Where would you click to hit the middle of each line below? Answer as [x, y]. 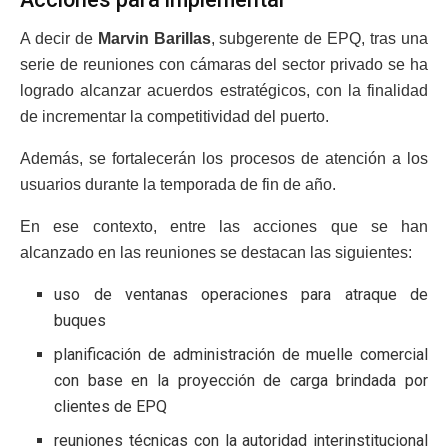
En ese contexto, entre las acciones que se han [224, 226]
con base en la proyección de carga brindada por [241, 380]
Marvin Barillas [154, 38]
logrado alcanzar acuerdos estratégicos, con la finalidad [224, 90]
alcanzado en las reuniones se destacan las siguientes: [216, 252]
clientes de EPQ [111, 406]
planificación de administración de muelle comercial [241, 354]
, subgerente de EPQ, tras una [319, 38]
